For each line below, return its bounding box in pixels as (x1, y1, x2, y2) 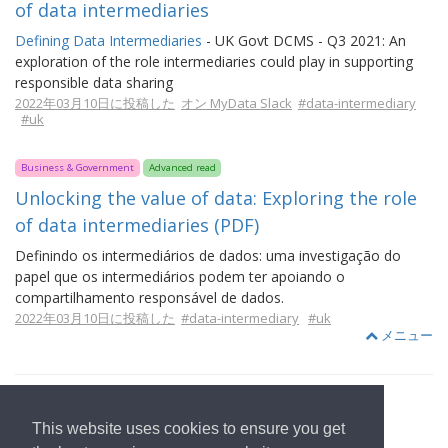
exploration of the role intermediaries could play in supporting (15, 52, 413, 71)
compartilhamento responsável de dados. (15, 288, 284, 307)
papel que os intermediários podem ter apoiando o (15, 267, 345, 286)
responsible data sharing (15, 73, 173, 92)
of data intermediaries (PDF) (15, 213, 259, 237)
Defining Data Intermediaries (15, 31, 202, 50)
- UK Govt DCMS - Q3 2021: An (202, 31, 406, 50)
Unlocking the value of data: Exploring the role (15, 186, 417, 210)
